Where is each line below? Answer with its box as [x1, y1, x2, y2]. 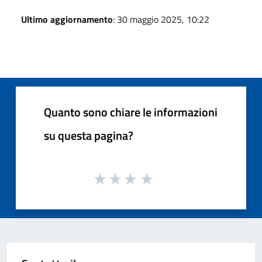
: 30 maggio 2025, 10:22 [113, 12, 209, 26]
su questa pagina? [44, 126, 133, 144]
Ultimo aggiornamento [21, 12, 113, 26]
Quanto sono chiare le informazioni [44, 102, 218, 121]
